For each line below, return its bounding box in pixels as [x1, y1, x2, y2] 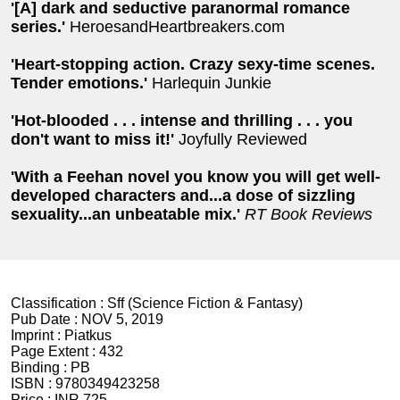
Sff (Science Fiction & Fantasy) [107, 295, 303, 311]
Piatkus [64, 327, 112, 343]
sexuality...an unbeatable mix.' [11, 204, 240, 223]
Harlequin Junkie [147, 73, 271, 92]
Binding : [11, 359, 71, 375]
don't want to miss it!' [11, 129, 179, 148]
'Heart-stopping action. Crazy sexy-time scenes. [11, 54, 375, 73]
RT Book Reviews [245, 204, 372, 223]
